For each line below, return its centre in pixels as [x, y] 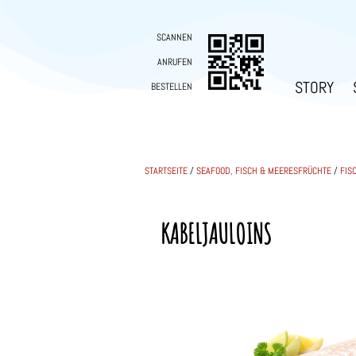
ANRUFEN [175, 62]
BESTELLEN [172, 87]
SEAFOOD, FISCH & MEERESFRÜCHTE [264, 171]
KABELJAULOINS [216, 234]
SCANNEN [174, 38]
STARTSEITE [166, 171]
